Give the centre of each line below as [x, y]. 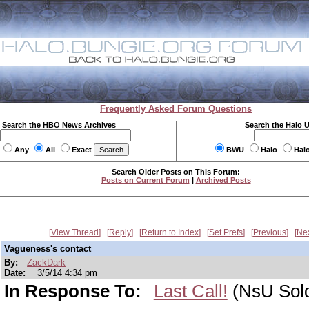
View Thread [75, 232]
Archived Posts [223, 180]
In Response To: [75, 291]
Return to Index [170, 232]
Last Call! [190, 291]
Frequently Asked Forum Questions [176, 109]
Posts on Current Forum [145, 180]
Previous [270, 232]
